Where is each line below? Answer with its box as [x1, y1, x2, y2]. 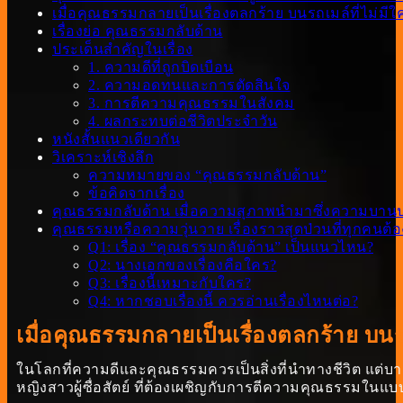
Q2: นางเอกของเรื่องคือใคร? [88, 257, 277, 273]
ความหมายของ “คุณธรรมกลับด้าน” [88, 167, 327, 184]
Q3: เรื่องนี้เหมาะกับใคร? [88, 275, 251, 291]
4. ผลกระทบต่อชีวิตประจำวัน [88, 113, 278, 130]
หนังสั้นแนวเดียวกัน [52, 131, 180, 148]
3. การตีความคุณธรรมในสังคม [88, 95, 295, 112]
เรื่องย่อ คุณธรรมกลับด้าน [52, 23, 223, 40]
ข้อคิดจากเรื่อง [88, 185, 185, 201]
